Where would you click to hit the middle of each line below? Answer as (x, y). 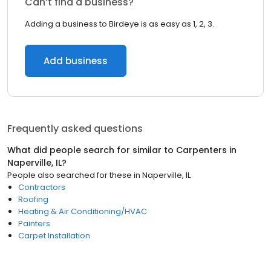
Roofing (33, 199)
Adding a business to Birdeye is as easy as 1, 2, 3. (119, 24)
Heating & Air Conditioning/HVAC (83, 211)
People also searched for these (70, 175)
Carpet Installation (54, 236)
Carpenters (201, 150)
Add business (76, 61)
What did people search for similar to (92, 150)
